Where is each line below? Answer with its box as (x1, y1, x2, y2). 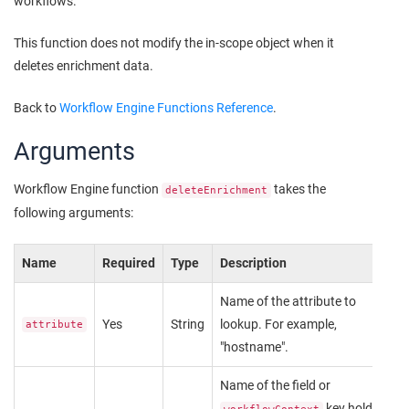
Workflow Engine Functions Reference (59, 100, 273, 115)
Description (220, 255, 287, 270)
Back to (14, 100, 59, 115)
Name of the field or (220, 377, 330, 393)
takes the (271, 181, 326, 196)
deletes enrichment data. (14, 58, 153, 73)
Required (102, 255, 155, 270)
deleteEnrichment (165, 184, 267, 196)
